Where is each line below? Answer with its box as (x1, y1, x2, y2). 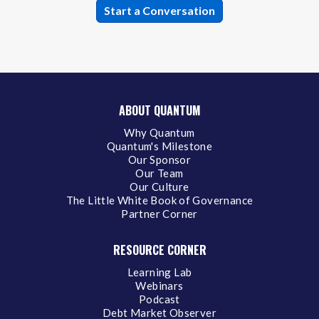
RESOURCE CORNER (113, 241, 206, 258)
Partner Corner (121, 206, 198, 220)
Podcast (139, 292, 180, 305)
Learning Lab (127, 265, 192, 278)
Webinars (135, 278, 184, 292)
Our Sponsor (127, 152, 192, 166)
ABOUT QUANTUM (118, 101, 201, 119)
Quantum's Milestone (106, 139, 213, 152)
